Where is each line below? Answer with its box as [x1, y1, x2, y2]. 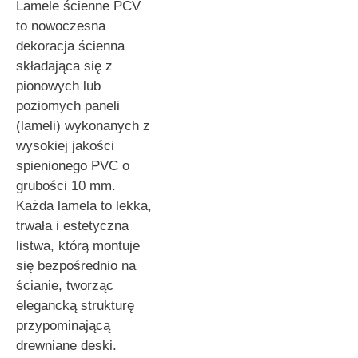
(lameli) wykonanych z [16, 118, 150, 134]
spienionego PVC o [16, 158, 129, 174]
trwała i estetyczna [16, 218, 129, 234]
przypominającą [16, 318, 110, 334]
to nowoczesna [16, 18, 105, 34]
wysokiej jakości [16, 138, 114, 154]
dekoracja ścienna [16, 38, 125, 54]
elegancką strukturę [16, 298, 134, 314]
